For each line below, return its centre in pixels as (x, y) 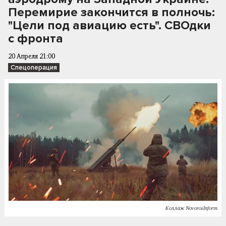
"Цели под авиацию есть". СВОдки (109, 25)
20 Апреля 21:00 (32, 57)
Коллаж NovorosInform (191, 208)
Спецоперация (34, 68)
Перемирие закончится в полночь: (111, 12)
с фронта (36, 39)
